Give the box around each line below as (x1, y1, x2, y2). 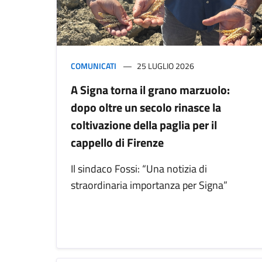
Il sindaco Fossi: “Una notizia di (71, 161, 207, 177)
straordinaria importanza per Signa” (71, 177, 227, 194)
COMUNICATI (71, 60, 116, 73)
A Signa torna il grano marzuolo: (71, 81, 230, 99)
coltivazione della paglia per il (71, 116, 217, 135)
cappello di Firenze (71, 133, 164, 152)
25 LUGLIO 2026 (137, 60, 194, 73)
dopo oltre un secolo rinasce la (71, 98, 221, 117)
